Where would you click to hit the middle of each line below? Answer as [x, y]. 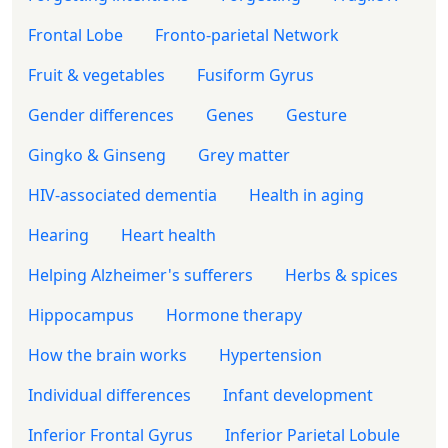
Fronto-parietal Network [247, 34]
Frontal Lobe [75, 34]
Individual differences [109, 394]
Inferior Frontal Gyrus [110, 434]
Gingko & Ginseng [97, 154]
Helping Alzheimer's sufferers [140, 274]
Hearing [58, 234]
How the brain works [107, 354]
